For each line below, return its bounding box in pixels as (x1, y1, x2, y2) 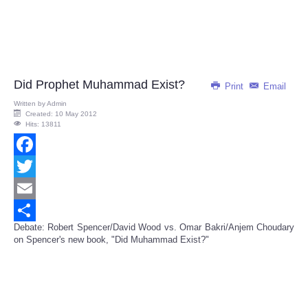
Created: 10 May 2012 (25, 110, 97, 118)
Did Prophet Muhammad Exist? (14, 78, 185, 92)
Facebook (14, 161, 53, 172)
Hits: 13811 (25, 120, 61, 129)
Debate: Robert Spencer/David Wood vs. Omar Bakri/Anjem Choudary (14, 222, 294, 233)
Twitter (14, 183, 40, 194)
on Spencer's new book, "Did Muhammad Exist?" (14, 234, 209, 245)
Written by (14, 100, 47, 108)
